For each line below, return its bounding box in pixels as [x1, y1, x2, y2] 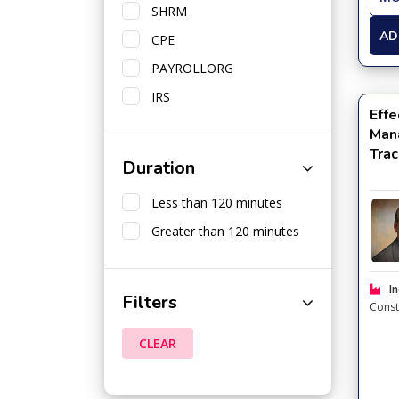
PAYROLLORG [144, 60, 233, 77]
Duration [122, 156, 195, 180]
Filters [122, 290, 177, 314]
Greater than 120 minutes [144, 223, 299, 240]
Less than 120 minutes [144, 194, 282, 211]
